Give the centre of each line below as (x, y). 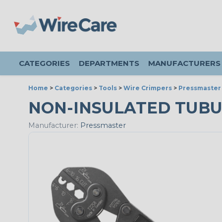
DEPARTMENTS (109, 63)
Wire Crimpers (148, 88)
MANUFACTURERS (184, 63)
